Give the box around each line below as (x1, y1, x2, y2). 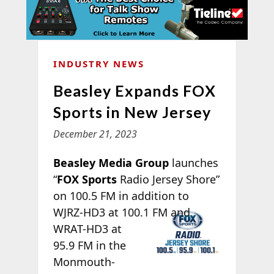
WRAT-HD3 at (53, 221, 122, 236)
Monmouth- (53, 254, 115, 269)
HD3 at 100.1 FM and (83, 204, 190, 220)
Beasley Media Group (53, 155, 169, 170)
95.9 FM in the (53, 237, 126, 253)
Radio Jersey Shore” (116, 171, 220, 187)
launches (168, 155, 218, 170)
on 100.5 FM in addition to (53, 188, 189, 203)
